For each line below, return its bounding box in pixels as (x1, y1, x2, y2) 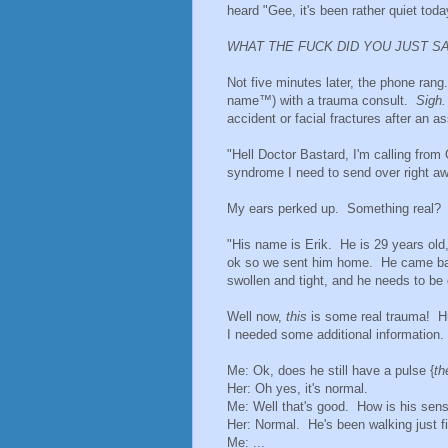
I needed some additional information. (227, 327, 444, 343)
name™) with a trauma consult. (227, 93, 416, 109)
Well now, (227, 309, 286, 325)
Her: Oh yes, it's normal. (227, 381, 368, 397)
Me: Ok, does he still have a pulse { (227, 363, 434, 379)
